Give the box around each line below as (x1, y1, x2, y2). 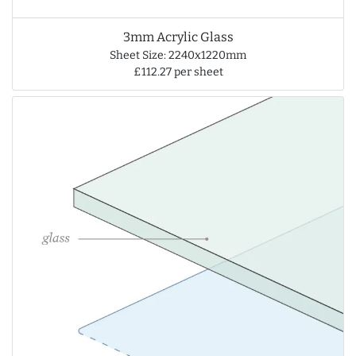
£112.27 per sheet (133, 64, 223, 79)
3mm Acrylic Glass (122, 29, 234, 44)
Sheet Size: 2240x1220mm (110, 48, 246, 62)
